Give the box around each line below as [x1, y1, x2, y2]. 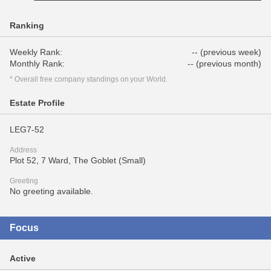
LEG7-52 [10, 125, 44, 134]
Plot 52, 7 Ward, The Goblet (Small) [10, 155, 146, 165]
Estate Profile [10, 98, 65, 108]
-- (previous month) [188, 59, 261, 68]
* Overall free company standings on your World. [10, 75, 168, 83]
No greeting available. [10, 186, 93, 196]
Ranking [10, 21, 44, 30]
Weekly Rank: [10, 47, 62, 57]
